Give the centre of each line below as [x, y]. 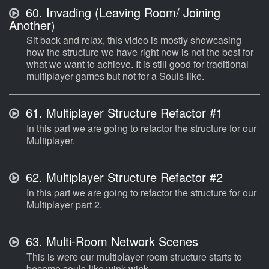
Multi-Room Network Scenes [120, 241]
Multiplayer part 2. [64, 205]
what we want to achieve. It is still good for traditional [138, 64]
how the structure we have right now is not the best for [140, 52]
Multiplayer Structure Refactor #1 [133, 113]
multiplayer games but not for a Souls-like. [115, 76]
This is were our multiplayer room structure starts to [134, 257]
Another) [32, 25]
